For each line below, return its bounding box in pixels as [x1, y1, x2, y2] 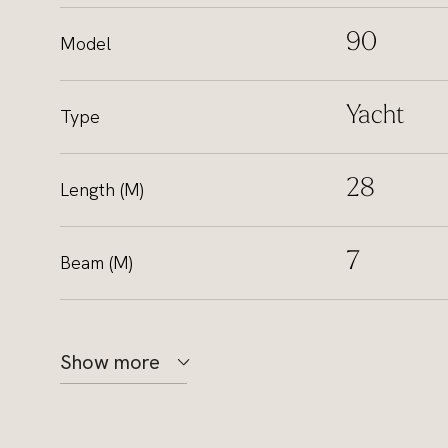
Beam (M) [60, 251, 132, 274]
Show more [60, 349, 160, 375]
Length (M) [60, 178, 143, 201]
